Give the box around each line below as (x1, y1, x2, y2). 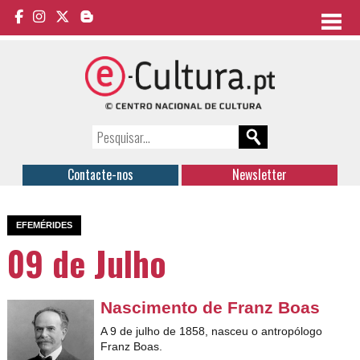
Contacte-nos (67, 165, 134, 185)
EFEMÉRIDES (16, 219, 73, 230)
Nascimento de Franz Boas (100, 298, 321, 317)
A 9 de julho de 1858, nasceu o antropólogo (100, 324, 323, 337)
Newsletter (231, 165, 287, 185)
